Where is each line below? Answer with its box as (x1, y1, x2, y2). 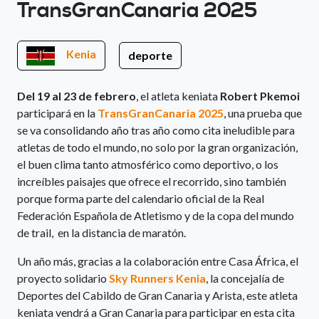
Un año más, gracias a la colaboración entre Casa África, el (17, 253, 298, 268)
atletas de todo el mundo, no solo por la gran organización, (17, 140, 298, 154)
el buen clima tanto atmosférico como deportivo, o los (17, 157, 278, 171)
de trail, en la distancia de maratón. (17, 225, 186, 239)
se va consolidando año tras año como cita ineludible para (17, 122, 295, 137)
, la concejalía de (206, 271, 284, 285)
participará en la (17, 105, 98, 120)
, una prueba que (224, 105, 302, 120)
